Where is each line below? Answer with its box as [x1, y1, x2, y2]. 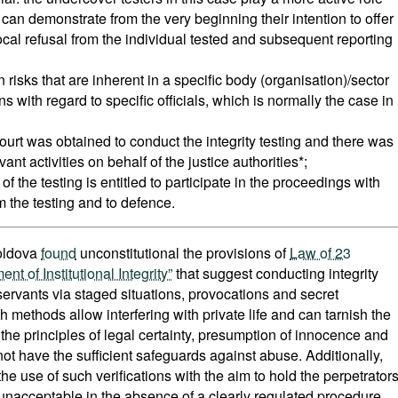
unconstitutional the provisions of [76, 243, 290, 263]
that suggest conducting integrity [172, 263, 378, 283]
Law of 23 [290, 243, 351, 263]
